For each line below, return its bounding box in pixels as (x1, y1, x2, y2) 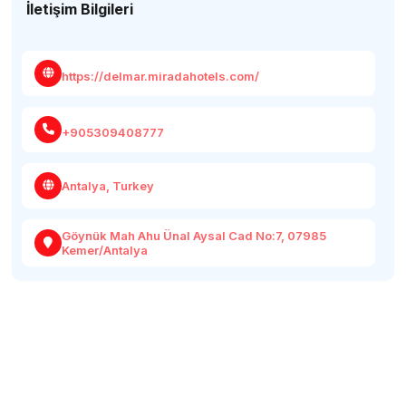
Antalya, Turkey (62, 179, 155, 193)
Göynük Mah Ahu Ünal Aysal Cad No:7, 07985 (62, 228, 327, 243)
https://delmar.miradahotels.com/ (62, 68, 260, 83)
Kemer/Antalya (62, 243, 149, 257)
